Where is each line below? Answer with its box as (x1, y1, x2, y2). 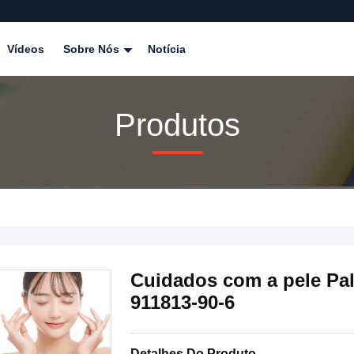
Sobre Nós (63, 43, 122, 55)
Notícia (148, 43, 186, 55)
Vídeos (7, 43, 44, 55)
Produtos (114, 107, 240, 142)
